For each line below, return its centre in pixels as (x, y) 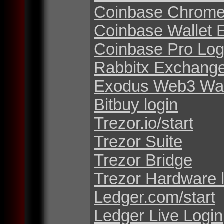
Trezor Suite (138, 141)
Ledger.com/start (155, 197)
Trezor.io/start (144, 123)
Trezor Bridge (143, 160)
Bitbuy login (136, 104)
